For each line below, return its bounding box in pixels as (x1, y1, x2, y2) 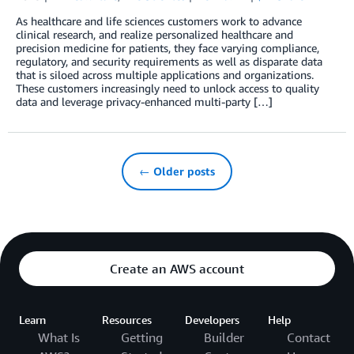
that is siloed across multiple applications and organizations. (16, 68, 314, 82)
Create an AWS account (110, 261, 244, 277)
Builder (204, 330, 244, 346)
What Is (38, 330, 80, 346)
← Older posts (139, 164, 215, 179)
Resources (102, 313, 152, 327)
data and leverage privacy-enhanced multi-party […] (16, 95, 273, 109)
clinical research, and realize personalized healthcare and (16, 28, 293, 42)
